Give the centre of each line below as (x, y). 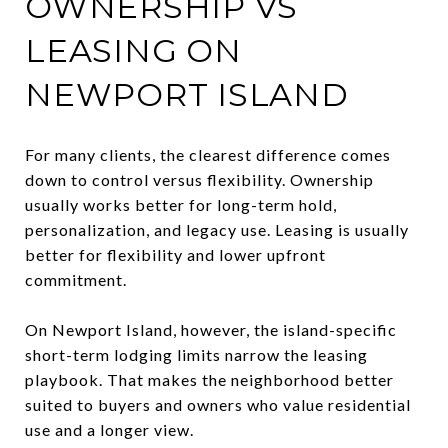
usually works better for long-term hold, (181, 204)
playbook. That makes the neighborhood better (209, 379)
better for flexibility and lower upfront (175, 254)
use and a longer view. (109, 429)
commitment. (76, 279)
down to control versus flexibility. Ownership (199, 179)
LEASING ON (133, 50)
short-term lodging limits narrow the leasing (196, 354)
